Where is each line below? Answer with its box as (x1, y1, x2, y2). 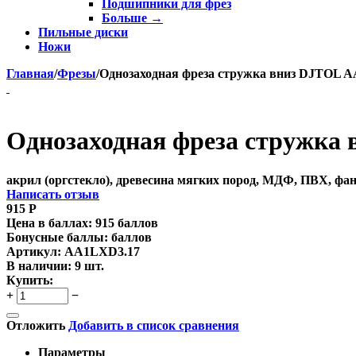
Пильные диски (38, 25, 128, 39)
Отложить (6, 318, 65, 332)
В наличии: (6, 258, 72, 273)
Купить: (6, 273, 53, 287)
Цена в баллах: (6, 215, 92, 230)
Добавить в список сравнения (68, 318, 239, 332)
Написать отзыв (6, 187, 99, 201)
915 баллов (95, 215, 158, 230)
